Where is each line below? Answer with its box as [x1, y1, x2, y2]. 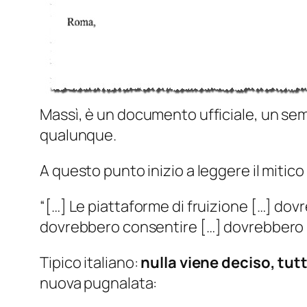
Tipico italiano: [40, 252, 141, 273]
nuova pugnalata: [40, 273, 158, 294]
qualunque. [40, 125, 117, 146]
